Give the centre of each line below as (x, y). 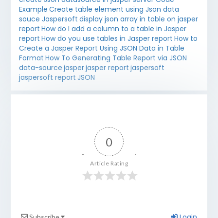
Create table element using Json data (114, 9)
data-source (40, 68)
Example (33, 9)
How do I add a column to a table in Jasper (114, 29)
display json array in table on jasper (138, 19)
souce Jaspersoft (48, 19)
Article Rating (109, 163)
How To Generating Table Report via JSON (116, 58)
